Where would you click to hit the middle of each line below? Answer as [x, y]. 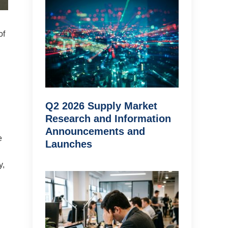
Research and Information [108, 119]
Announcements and [95, 132]
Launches [69, 144]
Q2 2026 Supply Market [101, 106]
